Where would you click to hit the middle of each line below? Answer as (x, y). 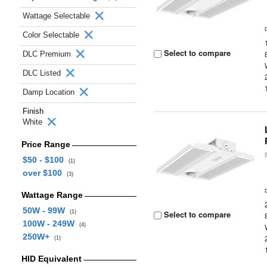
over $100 (44, 173)
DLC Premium (48, 54)
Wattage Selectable (58, 16)
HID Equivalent (51, 259)
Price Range (46, 144)
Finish (33, 111)
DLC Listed (43, 73)
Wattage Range (52, 195)
